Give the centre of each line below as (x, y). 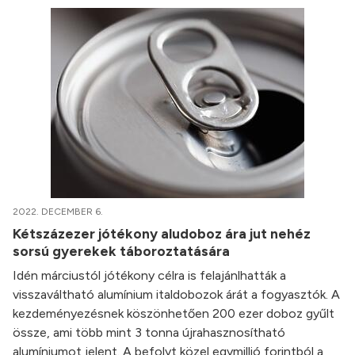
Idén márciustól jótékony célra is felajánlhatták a (149, 275)
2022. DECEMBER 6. (58, 212)
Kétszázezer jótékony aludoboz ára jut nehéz (162, 233)
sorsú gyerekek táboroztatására (123, 251)
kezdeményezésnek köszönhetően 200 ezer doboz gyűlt (174, 313)
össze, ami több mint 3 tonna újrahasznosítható (149, 332)
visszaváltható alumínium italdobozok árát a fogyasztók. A (176, 294)
